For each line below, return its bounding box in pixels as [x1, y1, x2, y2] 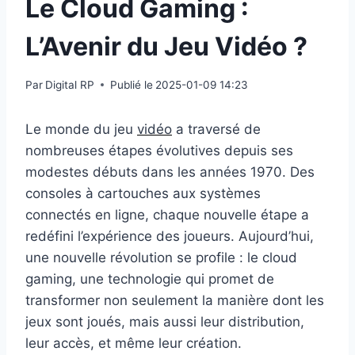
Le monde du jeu [25, 120, 137, 137]
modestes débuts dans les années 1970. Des [25, 163, 315, 180]
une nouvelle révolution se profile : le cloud [25, 249, 297, 265]
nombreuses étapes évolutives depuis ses [25, 142, 293, 158]
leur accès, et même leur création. [25, 334, 242, 351]
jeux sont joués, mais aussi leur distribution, [25, 313, 304, 330]
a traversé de [172, 120, 261, 137]
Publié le [110, 78, 154, 91]
